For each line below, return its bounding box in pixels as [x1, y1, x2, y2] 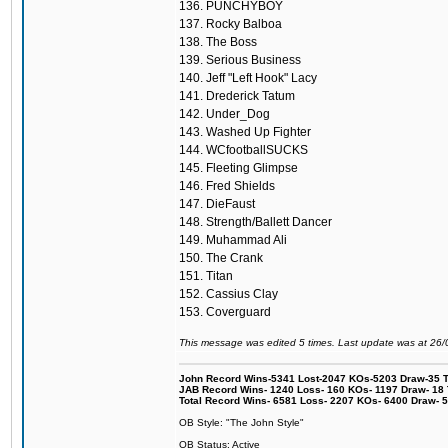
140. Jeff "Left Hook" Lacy [179, 71, 317, 85]
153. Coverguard [179, 305, 271, 319]
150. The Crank [179, 251, 263, 265]
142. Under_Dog [179, 107, 270, 121]
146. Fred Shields [179, 179, 275, 193]
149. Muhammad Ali [179, 233, 287, 247]
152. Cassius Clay [179, 287, 278, 301]
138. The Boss [179, 35, 257, 49]
